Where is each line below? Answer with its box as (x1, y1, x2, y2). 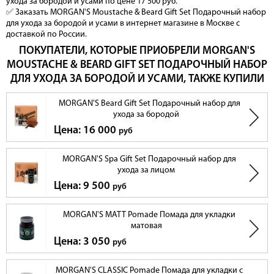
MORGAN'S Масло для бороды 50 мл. (18, 41, 155, 51)
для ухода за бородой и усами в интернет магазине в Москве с (6, 19, 240, 29)
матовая (130, 221, 162, 231)
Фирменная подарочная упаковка (18, 139, 147, 149)
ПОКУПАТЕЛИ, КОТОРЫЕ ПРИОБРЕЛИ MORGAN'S (19, 45, 255, 57)
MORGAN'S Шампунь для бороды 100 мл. (18, 100, 169, 109)
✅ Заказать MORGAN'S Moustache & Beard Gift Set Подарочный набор (6, 8, 266, 18)
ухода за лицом (117, 166, 175, 176)
